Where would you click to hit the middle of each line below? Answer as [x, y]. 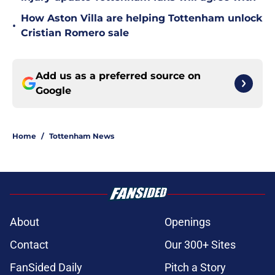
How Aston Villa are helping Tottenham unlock [141, 18]
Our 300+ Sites [200, 245]
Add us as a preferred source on [118, 76]
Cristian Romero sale [75, 33]
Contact [29, 245]
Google [53, 91]
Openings [188, 222]
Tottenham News [82, 136]
